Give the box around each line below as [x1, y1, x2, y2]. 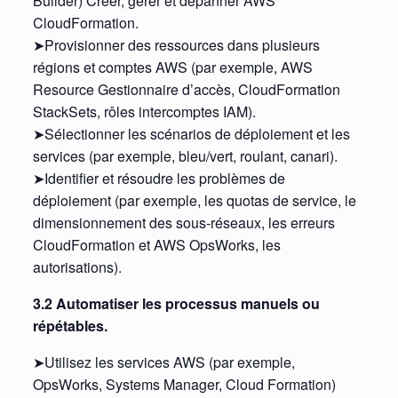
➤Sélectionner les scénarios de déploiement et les [32, 123, 350, 144]
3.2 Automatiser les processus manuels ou [32, 292, 320, 314]
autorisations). [32, 256, 122, 277]
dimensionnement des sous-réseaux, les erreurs [32, 211, 335, 233]
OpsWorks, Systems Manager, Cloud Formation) [32, 373, 336, 394]
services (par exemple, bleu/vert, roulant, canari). [32, 145, 338, 166]
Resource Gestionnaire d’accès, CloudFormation [32, 78, 340, 99]
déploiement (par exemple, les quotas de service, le [32, 189, 356, 211]
